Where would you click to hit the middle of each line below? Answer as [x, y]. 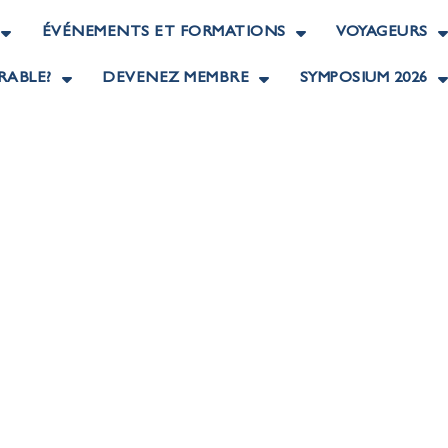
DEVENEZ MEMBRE [176, 79]
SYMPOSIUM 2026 [363, 79]
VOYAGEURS [382, 33]
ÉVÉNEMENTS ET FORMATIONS [163, 33]
